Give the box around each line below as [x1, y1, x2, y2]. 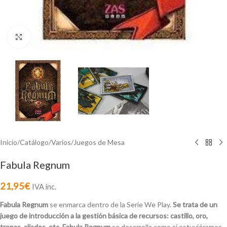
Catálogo [20, 138, 49, 147]
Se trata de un [173, 200, 217, 209]
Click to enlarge [30, 32, 74, 41]
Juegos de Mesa [73, 138, 125, 147]
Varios [51, 138, 71, 147]
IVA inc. [32, 182, 56, 192]
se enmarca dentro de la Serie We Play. [48, 200, 173, 209]
